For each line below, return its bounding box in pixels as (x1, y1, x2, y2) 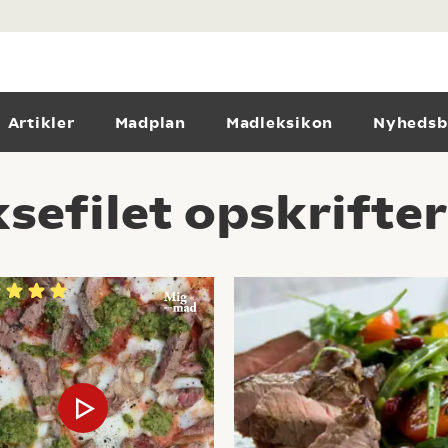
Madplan (114, 114, 186, 132)
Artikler (7, 114, 75, 132)
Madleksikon (225, 114, 333, 132)
